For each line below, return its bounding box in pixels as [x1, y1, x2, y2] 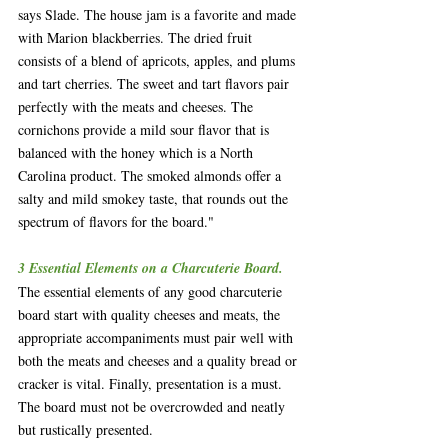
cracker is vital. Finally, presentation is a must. [18, 374, 286, 394]
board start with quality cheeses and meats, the [18, 305, 284, 325]
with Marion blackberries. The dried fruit [18, 28, 256, 48]
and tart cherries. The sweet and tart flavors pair [18, 74, 293, 94]
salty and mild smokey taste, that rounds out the [18, 189, 292, 209]
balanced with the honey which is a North [18, 143, 257, 163]
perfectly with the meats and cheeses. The [18, 97, 257, 117]
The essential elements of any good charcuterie [18, 282, 286, 302]
